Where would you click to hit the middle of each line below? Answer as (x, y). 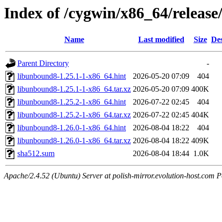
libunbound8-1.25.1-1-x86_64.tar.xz (74, 89)
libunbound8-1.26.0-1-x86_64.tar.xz (74, 141)
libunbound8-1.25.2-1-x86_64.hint (72, 102)
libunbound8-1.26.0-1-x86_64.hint (72, 128)
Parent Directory (43, 63)
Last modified (161, 40)
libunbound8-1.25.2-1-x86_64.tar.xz (74, 115)
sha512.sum (36, 154)
